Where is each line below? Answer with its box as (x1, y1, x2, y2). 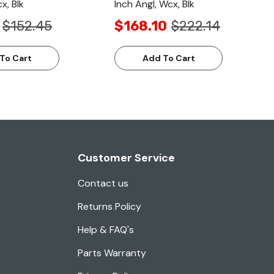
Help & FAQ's (78, 223, 134, 237)
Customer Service (78, 150, 175, 166)
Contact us (78, 177, 128, 190)
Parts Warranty (78, 246, 146, 260)
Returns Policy (78, 200, 141, 213)
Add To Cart (142, 53, 195, 64)
